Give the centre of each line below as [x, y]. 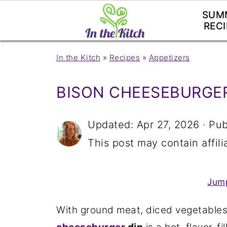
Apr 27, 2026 [168, 125]
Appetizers [169, 58]
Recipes [124, 58]
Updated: [112, 125]
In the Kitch [78, 58]
